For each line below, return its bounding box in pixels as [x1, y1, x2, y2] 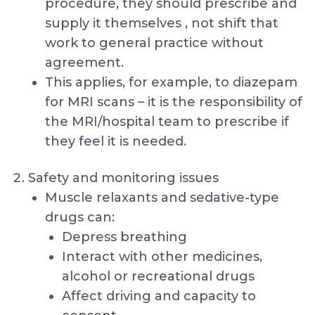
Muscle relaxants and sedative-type [45, 190, 279, 205]
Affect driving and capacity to [62, 288, 256, 304]
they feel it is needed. [45, 134, 186, 149]
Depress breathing [62, 229, 187, 245]
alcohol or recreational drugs [62, 269, 255, 284]
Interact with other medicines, [62, 249, 262, 264]
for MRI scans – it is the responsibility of [45, 94, 302, 110]
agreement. [45, 55, 124, 70]
